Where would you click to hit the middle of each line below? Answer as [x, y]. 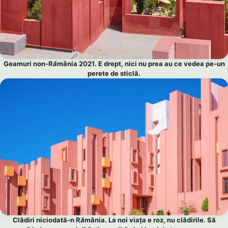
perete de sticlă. [114, 74]
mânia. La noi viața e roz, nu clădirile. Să [150, 220]
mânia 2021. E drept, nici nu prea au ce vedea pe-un [141, 64]
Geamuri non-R [28, 64]
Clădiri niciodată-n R [46, 220]
